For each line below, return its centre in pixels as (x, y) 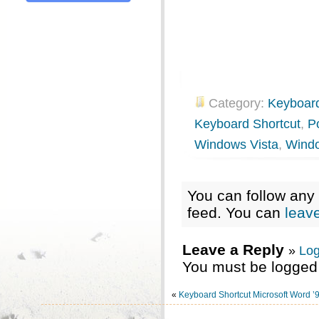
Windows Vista (236, 145)
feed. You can (236, 213)
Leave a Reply (233, 250)
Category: (238, 103)
